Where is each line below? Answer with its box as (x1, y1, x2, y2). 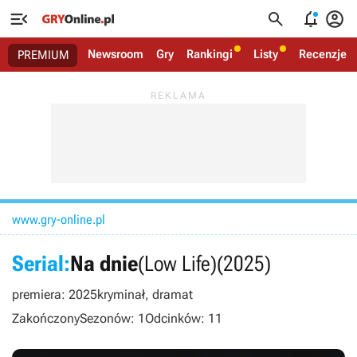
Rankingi (186, 47, 233, 61)
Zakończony (12, 311, 80, 326)
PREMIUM (18, 48, 69, 62)
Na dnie (70, 251, 138, 277)
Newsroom (88, 47, 143, 61)
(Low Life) (138, 251, 217, 277)
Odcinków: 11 (145, 311, 222, 326)
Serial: (12, 251, 70, 277)
